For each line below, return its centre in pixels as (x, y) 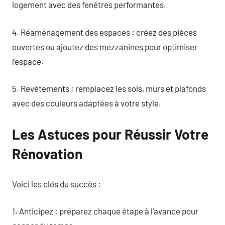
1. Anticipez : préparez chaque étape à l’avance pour (105, 211)
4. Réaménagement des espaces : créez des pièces (104, 32)
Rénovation (47, 154)
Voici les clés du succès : (57, 184)
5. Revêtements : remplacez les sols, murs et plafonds (109, 88)
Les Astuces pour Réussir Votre (110, 134)
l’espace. (28, 61)
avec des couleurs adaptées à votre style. (87, 103)
